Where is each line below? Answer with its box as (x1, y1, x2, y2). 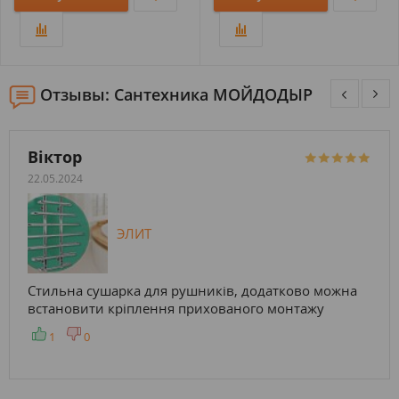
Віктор (28, 146, 82, 167)
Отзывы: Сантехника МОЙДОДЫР (40, 84, 313, 105)
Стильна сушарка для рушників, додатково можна (28, 282, 357, 299)
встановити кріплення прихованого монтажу (28, 300, 324, 317)
